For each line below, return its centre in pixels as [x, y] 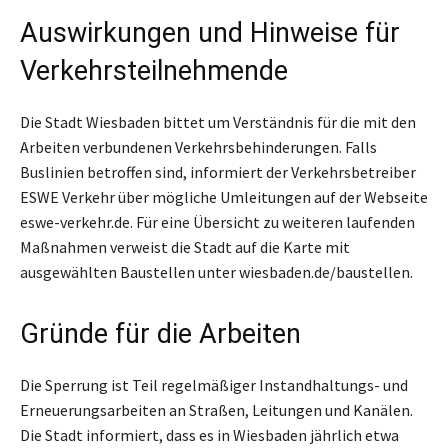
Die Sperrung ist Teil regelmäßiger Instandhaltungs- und [214, 384]
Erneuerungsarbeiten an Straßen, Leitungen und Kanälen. [216, 409]
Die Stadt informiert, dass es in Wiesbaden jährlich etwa [209, 434]
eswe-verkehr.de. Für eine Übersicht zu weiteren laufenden [217, 221]
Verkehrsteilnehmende [154, 70]
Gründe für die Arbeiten [160, 333]
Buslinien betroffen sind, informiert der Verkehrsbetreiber [218, 171]
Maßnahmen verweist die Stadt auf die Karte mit [185, 246]
